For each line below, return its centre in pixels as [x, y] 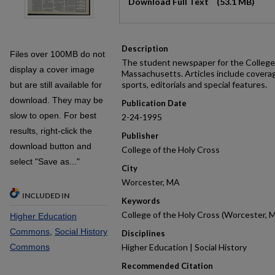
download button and [51, 146]
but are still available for [56, 85]
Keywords [141, 201]
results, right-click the [51, 131]
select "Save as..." [45, 161]
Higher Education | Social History [184, 247]
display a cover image [52, 69]
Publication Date [154, 103]
